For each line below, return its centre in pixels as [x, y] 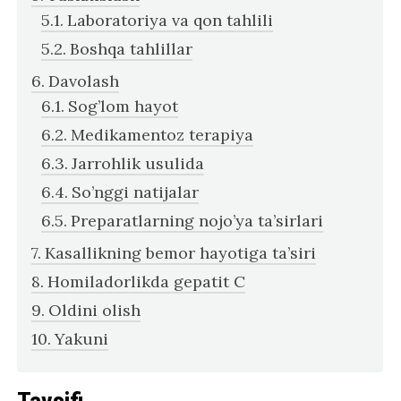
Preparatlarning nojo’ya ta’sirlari [197, 220]
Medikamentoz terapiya [162, 134]
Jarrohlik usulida [138, 163]
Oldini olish [95, 310]
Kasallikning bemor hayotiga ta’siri [181, 252]
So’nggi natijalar [136, 192]
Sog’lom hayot [124, 106]
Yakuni [82, 338]
